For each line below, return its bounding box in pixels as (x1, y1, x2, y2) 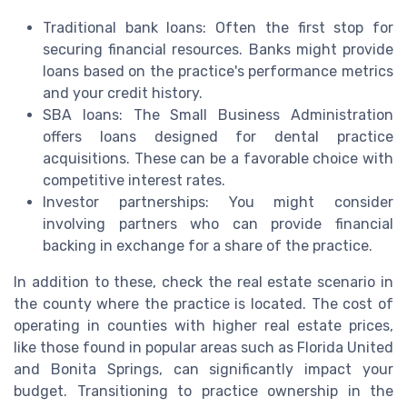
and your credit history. (43, 84, 203, 102)
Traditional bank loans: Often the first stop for (43, 18, 393, 36)
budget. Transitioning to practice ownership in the (14, 382, 393, 400)
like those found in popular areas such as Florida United (14, 338, 393, 356)
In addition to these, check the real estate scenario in (14, 273, 393, 291)
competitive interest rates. (43, 171, 225, 189)
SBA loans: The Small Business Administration (43, 105, 393, 124)
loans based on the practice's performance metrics (43, 62, 393, 80)
